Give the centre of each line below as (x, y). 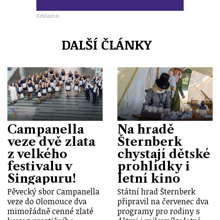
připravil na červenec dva (163, 202)
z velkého (37, 154)
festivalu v (40, 166)
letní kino (149, 178)
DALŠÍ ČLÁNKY (106, 44)
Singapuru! (42, 178)
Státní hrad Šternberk (156, 192)
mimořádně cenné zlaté (50, 211)
